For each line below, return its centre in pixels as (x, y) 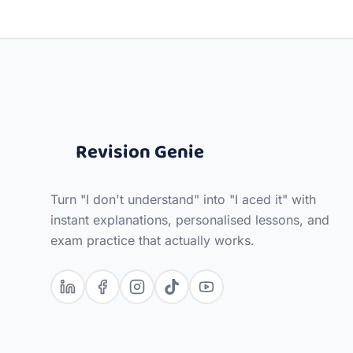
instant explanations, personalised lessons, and (190, 220)
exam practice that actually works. (152, 240)
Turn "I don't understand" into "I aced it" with (183, 199)
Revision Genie (140, 152)
